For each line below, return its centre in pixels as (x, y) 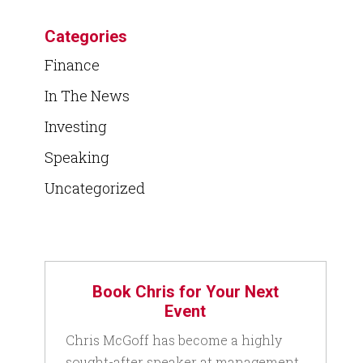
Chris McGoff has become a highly (173, 340)
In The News (87, 95)
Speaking (77, 157)
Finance (72, 64)
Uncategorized (94, 188)
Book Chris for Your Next (185, 291)
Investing (75, 126)
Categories (85, 36)
